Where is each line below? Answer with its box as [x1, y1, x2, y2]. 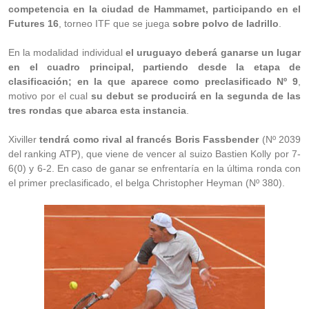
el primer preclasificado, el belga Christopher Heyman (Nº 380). [8, 177, 285, 188]
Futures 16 [8, 18, 59, 29]
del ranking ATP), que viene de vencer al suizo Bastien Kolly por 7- [8, 148, 301, 159]
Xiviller [8, 134, 40, 145]
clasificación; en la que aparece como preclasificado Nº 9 [8, 76, 298, 87]
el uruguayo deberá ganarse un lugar [125, 47, 301, 58]
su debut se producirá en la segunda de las [90, 90, 301, 101]
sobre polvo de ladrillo [172, 18, 279, 29]
